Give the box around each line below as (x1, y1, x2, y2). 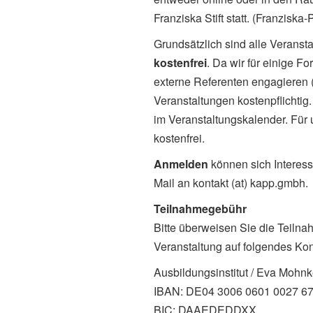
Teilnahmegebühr (154, 200, 247, 217)
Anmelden (154, 155, 208, 172)
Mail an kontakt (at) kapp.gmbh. (154, 174, 308, 191)
